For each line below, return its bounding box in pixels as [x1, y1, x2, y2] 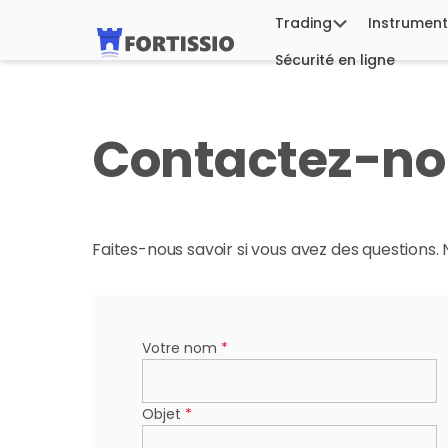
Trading [275, 13, 332, 33]
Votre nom [142, 338, 221, 358]
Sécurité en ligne [275, 50, 395, 70]
